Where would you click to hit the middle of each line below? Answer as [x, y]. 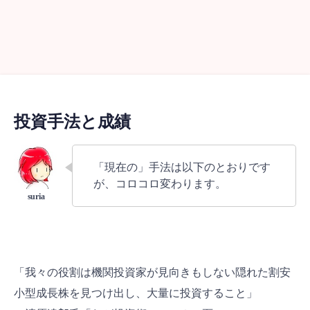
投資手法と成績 [72, 122]
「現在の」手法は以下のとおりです [182, 167]
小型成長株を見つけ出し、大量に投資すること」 [136, 293]
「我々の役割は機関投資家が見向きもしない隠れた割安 [152, 272]
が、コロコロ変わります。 [160, 184]
